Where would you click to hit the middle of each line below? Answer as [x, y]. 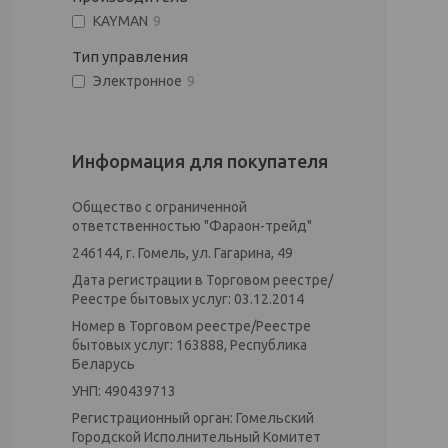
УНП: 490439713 [124, 391]
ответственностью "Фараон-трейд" [192, 226]
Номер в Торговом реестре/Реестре [191, 326]
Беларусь [103, 364]
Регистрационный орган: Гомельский [193, 418]
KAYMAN [120, 21]
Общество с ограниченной [159, 207]
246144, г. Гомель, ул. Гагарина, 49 [182, 253]
